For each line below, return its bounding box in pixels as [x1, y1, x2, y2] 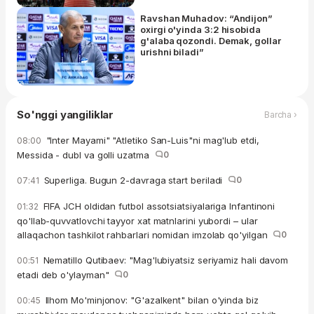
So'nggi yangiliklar [17, 107, 114, 121]
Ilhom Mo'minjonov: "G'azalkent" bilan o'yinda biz [42, 294, 259, 306]
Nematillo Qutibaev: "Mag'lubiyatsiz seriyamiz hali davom [40, 254, 289, 266]
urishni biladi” [140, 46, 204, 57]
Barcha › [264, 109, 297, 121]
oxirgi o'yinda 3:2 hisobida [140, 23, 261, 35]
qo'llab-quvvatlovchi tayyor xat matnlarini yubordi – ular [17, 214, 258, 226]
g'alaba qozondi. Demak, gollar [140, 34, 281, 46]
